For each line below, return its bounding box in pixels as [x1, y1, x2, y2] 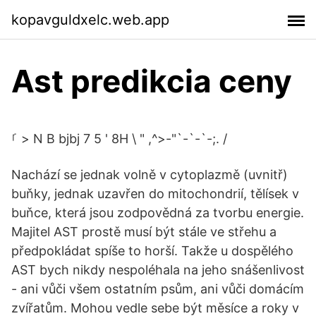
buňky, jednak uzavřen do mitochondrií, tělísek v [11, 186, 299, 201]
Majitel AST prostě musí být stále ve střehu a [11, 224, 276, 239]
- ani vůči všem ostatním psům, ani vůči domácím [11, 281, 304, 296]
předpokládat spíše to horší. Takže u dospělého [11, 243, 293, 258]
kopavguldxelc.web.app [11, 11, 169, 28]
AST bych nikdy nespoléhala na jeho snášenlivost [11, 262, 305, 277]
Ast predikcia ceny [11, 62, 292, 100]
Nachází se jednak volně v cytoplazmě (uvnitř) [11, 167, 288, 182]
